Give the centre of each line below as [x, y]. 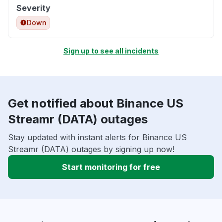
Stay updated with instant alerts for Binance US [97, 138]
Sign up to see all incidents [111, 51]
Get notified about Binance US [96, 104]
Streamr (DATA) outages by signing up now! [91, 149]
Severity [33, 8]
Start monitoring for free [111, 167]
